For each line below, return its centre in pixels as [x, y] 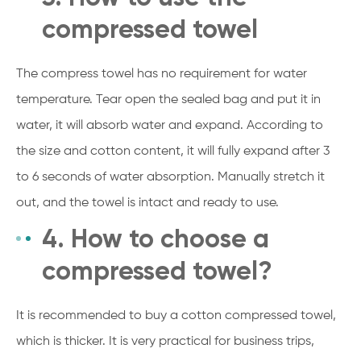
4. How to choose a [156, 238]
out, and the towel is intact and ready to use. [147, 203]
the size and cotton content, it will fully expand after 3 [173, 151]
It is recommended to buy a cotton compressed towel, [176, 315]
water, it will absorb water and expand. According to [170, 125]
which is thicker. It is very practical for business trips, [165, 341]
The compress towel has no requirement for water [162, 74]
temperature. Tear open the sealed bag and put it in [168, 100]
